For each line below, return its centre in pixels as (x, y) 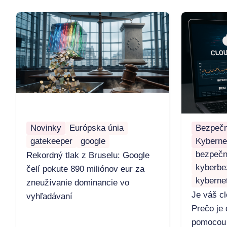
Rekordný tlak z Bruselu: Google (88, 156)
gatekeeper (51, 141)
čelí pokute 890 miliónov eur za (85, 169)
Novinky (46, 128)
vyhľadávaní (49, 197)
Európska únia (97, 128)
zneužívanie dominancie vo (78, 183)
